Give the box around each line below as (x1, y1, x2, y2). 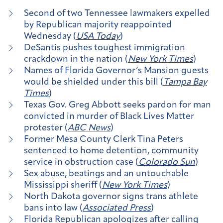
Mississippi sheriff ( (24, 181, 102, 191)
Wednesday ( (24, 32, 76, 42)
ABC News (68, 123, 111, 133)
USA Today (76, 32, 120, 42)
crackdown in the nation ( (24, 55, 128, 65)
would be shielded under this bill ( (24, 78, 163, 88)
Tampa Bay (163, 78, 207, 88)
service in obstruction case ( (24, 158, 138, 168)
